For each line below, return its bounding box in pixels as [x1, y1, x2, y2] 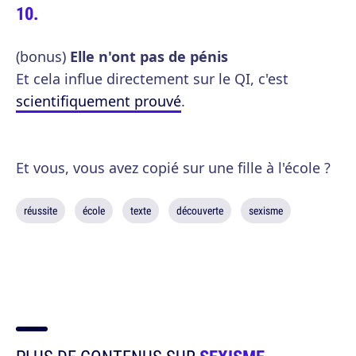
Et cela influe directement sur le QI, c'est [16, 69, 288, 88]
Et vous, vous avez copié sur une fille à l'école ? [16, 158, 331, 177]
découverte [176, 203, 223, 218]
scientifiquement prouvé [16, 91, 181, 110]
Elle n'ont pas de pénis [70, 47, 228, 66]
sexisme [249, 203, 283, 218]
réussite [24, 203, 57, 218]
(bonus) [16, 47, 70, 66]
